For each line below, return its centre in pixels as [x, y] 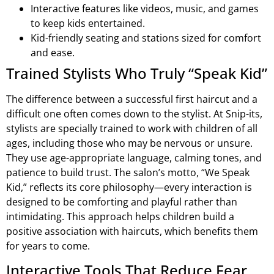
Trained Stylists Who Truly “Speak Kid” [137, 73]
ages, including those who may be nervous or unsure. [129, 143]
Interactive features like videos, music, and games [145, 8]
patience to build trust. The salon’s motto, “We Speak [128, 172]
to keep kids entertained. [88, 23]
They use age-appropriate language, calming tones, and [134, 157]
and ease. [53, 52]
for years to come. [48, 246]
